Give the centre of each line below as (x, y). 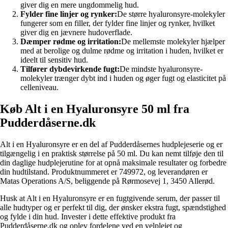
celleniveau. (39, 88)
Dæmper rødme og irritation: (71, 42)
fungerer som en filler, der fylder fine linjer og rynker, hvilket (118, 23)
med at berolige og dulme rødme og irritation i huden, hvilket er (122, 51)
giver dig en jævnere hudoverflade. (76, 33)
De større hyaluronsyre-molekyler (171, 14)
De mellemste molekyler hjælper (173, 42)
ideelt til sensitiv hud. (54, 60)
